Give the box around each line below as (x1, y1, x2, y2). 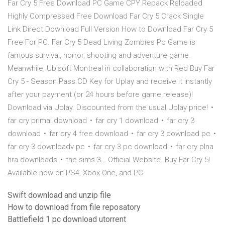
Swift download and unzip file (8, 190, 111, 200)
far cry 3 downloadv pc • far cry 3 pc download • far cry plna (8, 142, 213, 152)
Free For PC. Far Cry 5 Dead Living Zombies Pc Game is (8, 38, 195, 47)
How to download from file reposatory (8, 202, 141, 212)
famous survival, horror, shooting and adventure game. (8, 51, 191, 60)
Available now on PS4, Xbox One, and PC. (8, 168, 145, 178)
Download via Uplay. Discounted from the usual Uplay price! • (8, 103, 214, 113)
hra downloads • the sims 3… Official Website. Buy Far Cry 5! (8, 155, 210, 165)
